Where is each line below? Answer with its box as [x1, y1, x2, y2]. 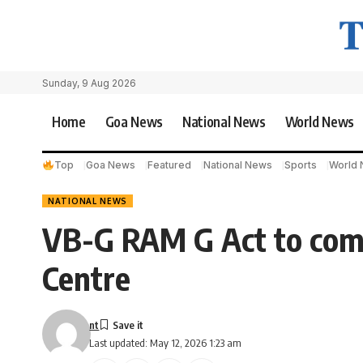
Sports [284, 159, 317, 172]
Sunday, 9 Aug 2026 [42, 77, 136, 90]
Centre [42, 257, 130, 298]
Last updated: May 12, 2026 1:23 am [89, 336, 242, 350]
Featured [147, 159, 191, 172]
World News [284, 113, 355, 131]
